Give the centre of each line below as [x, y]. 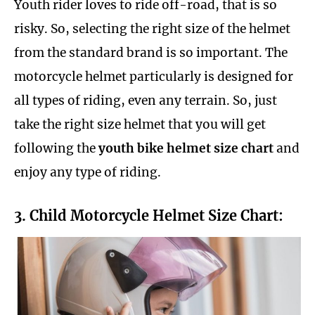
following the [56, 149]
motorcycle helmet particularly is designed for [154, 77]
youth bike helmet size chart [186, 149]
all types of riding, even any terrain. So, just [146, 101]
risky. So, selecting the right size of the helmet [152, 29]
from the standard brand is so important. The [151, 53]
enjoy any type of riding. [88, 173]
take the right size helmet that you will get [140, 125]
